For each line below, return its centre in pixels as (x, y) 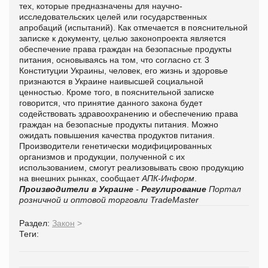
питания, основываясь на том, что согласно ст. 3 (114, 60)
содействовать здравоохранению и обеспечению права (129, 113)
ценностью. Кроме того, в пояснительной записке (117, 92)
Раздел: (36, 223)
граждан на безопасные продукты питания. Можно (119, 124)
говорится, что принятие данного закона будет (111, 103)
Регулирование (174, 189)
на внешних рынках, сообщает (80, 178)
